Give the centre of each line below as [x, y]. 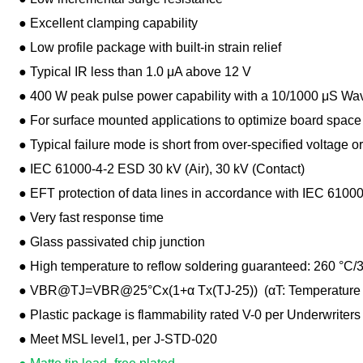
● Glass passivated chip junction [111, 242]
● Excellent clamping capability [108, 23]
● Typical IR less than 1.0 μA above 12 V [135, 72]
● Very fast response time [91, 218]
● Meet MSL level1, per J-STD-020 [117, 339]
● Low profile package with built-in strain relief [149, 47]
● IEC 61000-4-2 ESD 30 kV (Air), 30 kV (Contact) [161, 169]
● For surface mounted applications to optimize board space [190, 120]
